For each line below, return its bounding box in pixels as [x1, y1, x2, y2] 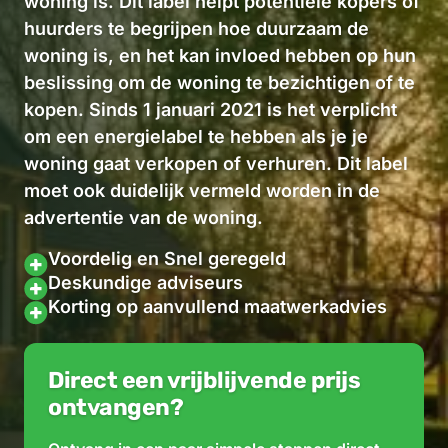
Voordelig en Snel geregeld [48, 248, 286, 270]
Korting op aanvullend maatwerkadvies [48, 296, 387, 318]
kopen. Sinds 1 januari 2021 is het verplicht [24, 99, 397, 121]
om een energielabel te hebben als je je [24, 126, 368, 148]
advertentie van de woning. [24, 207, 263, 229]
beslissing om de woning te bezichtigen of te [24, 72, 415, 94]
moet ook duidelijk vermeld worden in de [24, 180, 380, 202]
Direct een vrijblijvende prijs [48, 366, 360, 395]
